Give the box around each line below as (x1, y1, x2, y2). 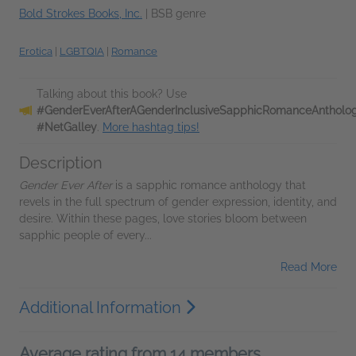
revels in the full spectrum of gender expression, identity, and (19, 195, 337, 208)
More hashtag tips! (103, 120, 199, 133)
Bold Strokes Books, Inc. (19, 6, 142, 20)
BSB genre (151, 6, 206, 20)
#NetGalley (37, 120, 97, 133)
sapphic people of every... (19, 228, 152, 242)
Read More (281, 260, 337, 273)
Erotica (19, 44, 52, 57)
